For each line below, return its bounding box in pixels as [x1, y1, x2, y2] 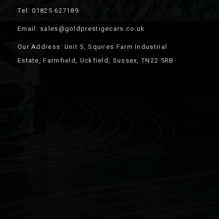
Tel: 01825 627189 [17, 6, 79, 15]
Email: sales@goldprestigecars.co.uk [17, 24, 145, 33]
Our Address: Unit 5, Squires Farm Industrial [17, 42, 168, 51]
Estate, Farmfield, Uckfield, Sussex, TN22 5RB [17, 56, 174, 65]
